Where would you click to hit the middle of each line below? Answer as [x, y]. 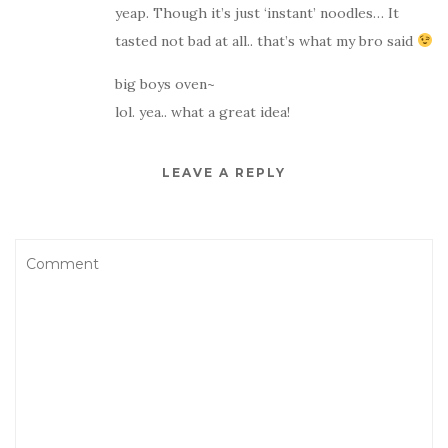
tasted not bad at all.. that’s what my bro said [266, 40]
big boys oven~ [165, 83]
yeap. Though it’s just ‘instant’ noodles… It [257, 12]
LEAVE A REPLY [224, 172]
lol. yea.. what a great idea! [202, 111]
